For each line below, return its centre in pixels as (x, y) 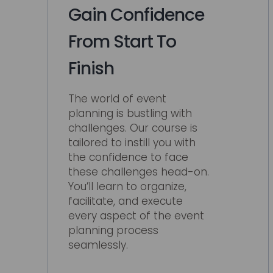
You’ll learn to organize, (128, 186)
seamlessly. (98, 245)
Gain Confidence (136, 15)
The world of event (118, 98)
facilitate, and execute (126, 201)
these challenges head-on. (139, 172)
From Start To (122, 42)
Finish (91, 69)
